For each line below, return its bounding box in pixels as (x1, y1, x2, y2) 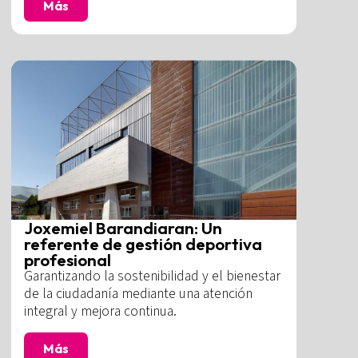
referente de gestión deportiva (24, 233, 263, 255)
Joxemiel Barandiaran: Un (24, 217, 223, 239)
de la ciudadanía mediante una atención (24, 284, 253, 304)
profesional (24, 249, 112, 271)
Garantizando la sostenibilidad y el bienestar (24, 266, 281, 287)
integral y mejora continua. (24, 301, 177, 322)
